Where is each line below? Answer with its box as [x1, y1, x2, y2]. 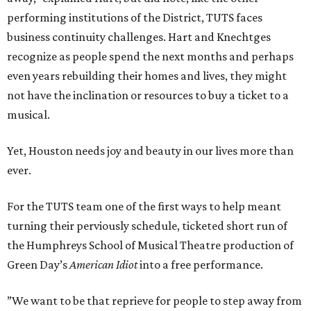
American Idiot [69, 258, 137, 272]
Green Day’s [7, 258, 69, 272]
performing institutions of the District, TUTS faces [7, 10, 262, 25]
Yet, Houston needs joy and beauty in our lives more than [7, 144, 294, 158]
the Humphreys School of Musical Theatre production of [7, 238, 294, 253]
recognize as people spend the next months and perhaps [7, 49, 294, 64]
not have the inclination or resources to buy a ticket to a [7, 88, 289, 103]
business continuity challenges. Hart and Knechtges [7, 30, 271, 44]
